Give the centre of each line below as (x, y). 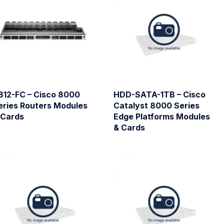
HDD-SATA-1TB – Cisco (159, 94)
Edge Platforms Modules (161, 116)
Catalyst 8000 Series (156, 105)
